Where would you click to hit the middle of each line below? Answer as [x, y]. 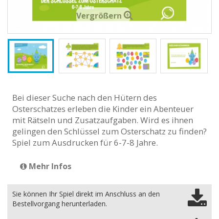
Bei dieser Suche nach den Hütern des [85, 97]
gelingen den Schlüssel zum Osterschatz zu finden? [109, 131]
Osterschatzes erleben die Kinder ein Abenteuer [103, 109]
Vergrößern [99, 16]
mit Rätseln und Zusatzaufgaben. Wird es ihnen [103, 120]
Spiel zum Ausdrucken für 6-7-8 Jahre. [85, 142]
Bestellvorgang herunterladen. [60, 203]
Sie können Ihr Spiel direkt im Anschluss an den [86, 194]
